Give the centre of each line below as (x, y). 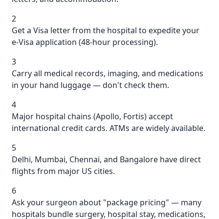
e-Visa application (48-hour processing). (85, 42)
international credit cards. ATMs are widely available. (109, 128)
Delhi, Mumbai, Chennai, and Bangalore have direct (106, 159)
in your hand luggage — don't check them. (90, 85)
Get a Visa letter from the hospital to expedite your (106, 30)
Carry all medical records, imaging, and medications (108, 73)
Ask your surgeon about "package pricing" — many (107, 202)
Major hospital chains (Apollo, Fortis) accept (92, 116)
